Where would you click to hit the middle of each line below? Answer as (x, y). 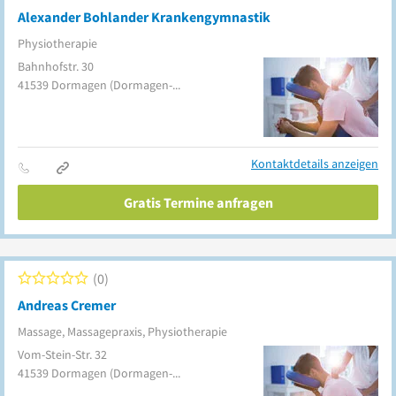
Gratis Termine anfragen (198, 202)
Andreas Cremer (67, 305)
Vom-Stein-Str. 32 (62, 354)
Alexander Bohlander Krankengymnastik (144, 17)
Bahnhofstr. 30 (56, 66)
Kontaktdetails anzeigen (315, 164)
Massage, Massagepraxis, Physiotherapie (122, 331)
